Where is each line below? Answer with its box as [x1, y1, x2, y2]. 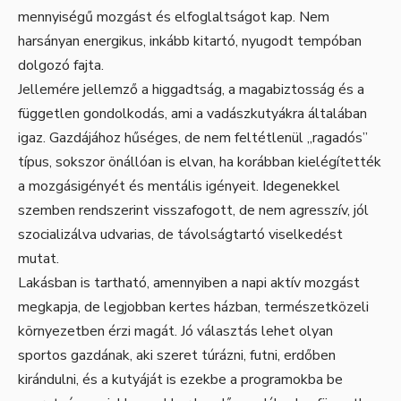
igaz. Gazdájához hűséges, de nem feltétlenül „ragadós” [18, 128, 368, 149]
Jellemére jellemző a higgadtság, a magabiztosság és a [18, 80, 364, 100]
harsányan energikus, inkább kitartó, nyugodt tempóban [18, 31, 362, 52]
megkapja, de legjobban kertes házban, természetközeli [18, 297, 369, 318]
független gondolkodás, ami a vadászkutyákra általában [18, 104, 367, 124]
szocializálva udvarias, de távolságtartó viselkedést [18, 225, 343, 245]
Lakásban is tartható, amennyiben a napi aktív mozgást [18, 273, 360, 294]
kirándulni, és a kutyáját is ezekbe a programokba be [18, 370, 343, 390]
